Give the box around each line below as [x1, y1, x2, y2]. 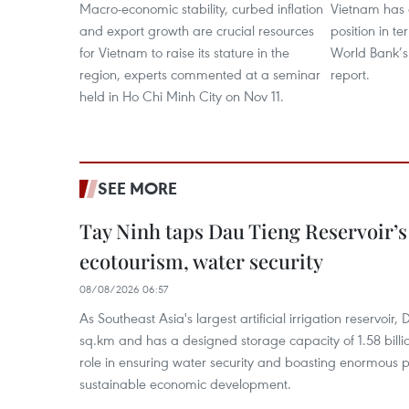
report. [330, 65, 370, 83]
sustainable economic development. [79, 374, 291, 393]
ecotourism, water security [79, 247, 323, 275]
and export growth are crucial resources [79, 21, 314, 39]
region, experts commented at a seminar [79, 65, 320, 83]
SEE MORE [98, 177, 177, 199]
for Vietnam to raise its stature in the [79, 43, 289, 61]
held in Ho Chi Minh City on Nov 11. [79, 87, 284, 105]
